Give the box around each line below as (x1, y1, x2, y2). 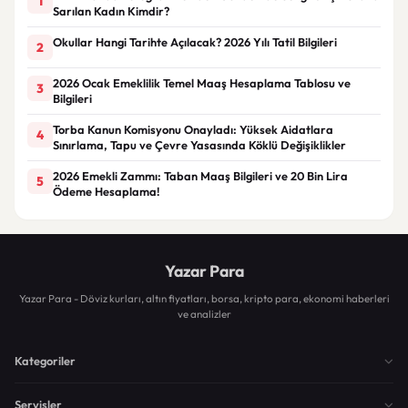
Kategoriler (15, 352, 76, 368)
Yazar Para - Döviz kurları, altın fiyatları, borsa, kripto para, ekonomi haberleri (18, 291, 390, 305)
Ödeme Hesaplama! (53, 183, 160, 199)
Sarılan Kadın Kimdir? (53, 3, 169, 18)
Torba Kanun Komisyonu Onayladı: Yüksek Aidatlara (53, 121, 333, 137)
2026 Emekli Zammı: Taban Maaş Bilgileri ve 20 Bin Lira (53, 168, 348, 183)
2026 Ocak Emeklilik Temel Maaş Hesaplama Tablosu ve (53, 75, 351, 90)
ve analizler (177, 306, 231, 321)
